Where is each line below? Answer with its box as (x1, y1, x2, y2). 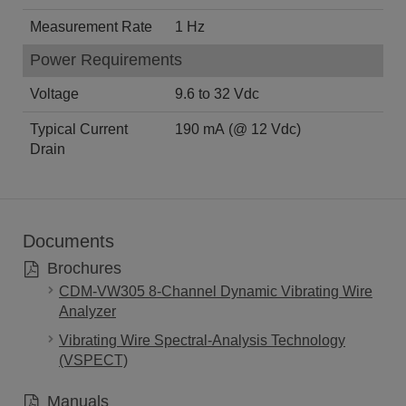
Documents (23, 230, 114, 251)
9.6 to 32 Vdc (175, 85, 259, 101)
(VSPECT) (59, 352, 128, 368)
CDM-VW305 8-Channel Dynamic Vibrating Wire (59, 283, 372, 299)
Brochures (42, 258, 121, 277)
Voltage (30, 85, 79, 101)
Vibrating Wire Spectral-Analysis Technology (59, 332, 345, 348)
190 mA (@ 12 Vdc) (175, 121, 301, 137)
